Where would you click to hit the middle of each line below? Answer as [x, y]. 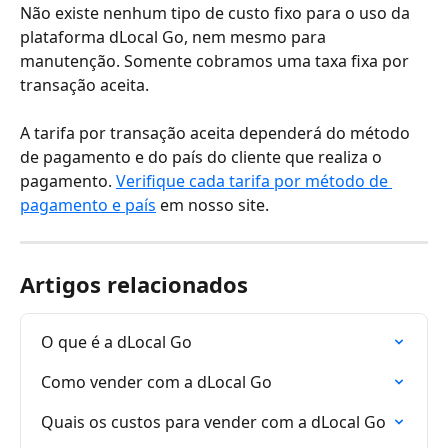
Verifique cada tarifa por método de [254, 181]
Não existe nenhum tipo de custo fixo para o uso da [217, 13]
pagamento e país [88, 205]
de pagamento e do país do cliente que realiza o [203, 157]
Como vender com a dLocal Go [156, 382]
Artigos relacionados [134, 284]
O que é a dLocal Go [116, 342]
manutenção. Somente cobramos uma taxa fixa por [216, 61]
